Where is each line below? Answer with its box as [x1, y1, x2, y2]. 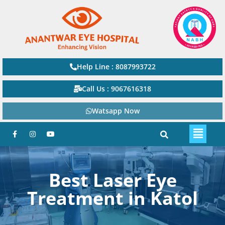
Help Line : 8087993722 [76, 61, 156, 71]
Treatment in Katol [27, 185, 198, 210]
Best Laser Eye [48, 167, 177, 192]
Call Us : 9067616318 [82, 83, 151, 93]
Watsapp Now [91, 105, 140, 116]
